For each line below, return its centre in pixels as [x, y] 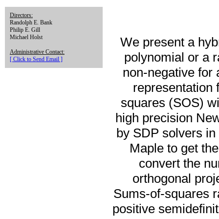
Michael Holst [26, 37]
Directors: [21, 15]
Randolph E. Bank [31, 22]
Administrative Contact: [37, 52]
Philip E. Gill [25, 30]
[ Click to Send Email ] [36, 59]
